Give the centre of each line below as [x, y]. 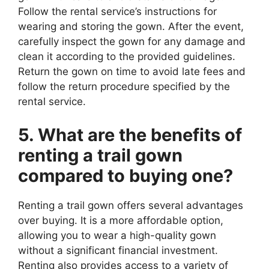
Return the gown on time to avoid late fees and [132, 72]
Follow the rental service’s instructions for [117, 12]
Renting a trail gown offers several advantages [131, 205]
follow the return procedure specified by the [124, 87]
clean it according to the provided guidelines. [127, 57]
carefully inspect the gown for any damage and [132, 42]
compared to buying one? [125, 175]
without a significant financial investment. [118, 250]
